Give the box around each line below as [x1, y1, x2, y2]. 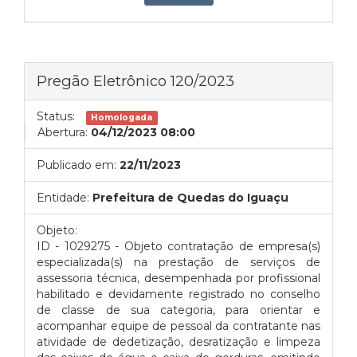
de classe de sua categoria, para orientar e [37, 303, 320, 317]
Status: [37, 109, 75, 124]
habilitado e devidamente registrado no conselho [37, 287, 320, 301]
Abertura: [37, 125, 88, 139]
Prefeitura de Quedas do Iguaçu [92, 190, 288, 205]
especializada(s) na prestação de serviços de [37, 255, 320, 269]
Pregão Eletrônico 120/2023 [37, 72, 234, 90]
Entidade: [37, 190, 89, 205]
